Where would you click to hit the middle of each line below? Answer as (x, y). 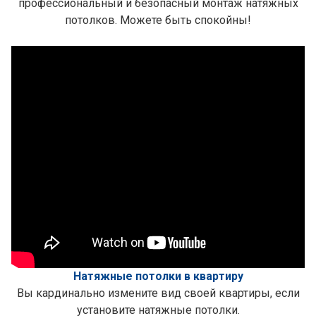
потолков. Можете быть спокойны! (158, 20)
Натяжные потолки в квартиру (158, 276)
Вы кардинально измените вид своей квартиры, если (158, 293)
